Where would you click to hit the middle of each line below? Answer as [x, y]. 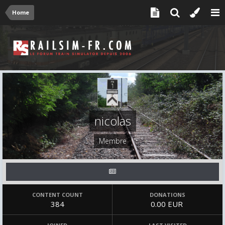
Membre [113, 141]
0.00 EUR [167, 204]
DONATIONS [167, 195]
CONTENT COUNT [57, 195]
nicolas [113, 121]
